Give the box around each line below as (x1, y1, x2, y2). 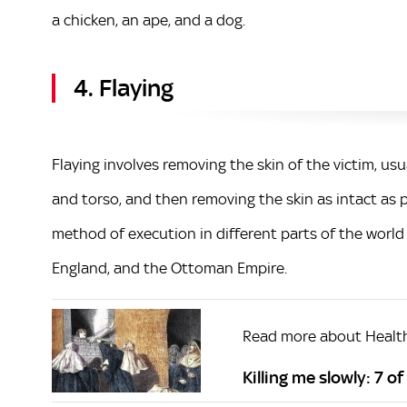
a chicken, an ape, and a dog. (52, 10, 245, 29)
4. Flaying (74, 73, 174, 103)
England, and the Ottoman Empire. (52, 258, 287, 277)
